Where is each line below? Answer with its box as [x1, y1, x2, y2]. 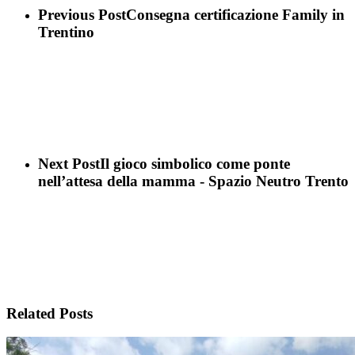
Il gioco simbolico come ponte [100, 155, 290, 173]
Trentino [38, 23, 94, 40]
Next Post [38, 155, 100, 173]
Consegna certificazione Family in [126, 6, 345, 23]
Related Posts [6, 304, 93, 322]
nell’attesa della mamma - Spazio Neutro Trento [38, 173, 349, 190]
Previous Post [38, 6, 126, 23]
